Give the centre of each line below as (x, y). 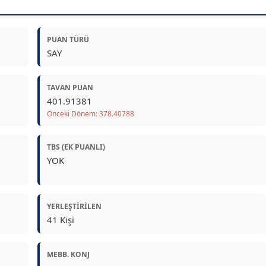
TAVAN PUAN (70, 88)
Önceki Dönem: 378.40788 (90, 114)
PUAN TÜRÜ (68, 39)
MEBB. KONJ (68, 254)
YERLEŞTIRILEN (74, 206)
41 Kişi (60, 220)
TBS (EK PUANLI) (76, 147)
